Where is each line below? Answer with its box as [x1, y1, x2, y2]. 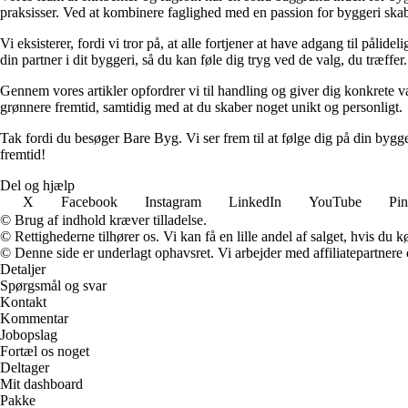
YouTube [309, 194, 362, 210]
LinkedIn [229, 194, 281, 210]
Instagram [145, 194, 201, 210]
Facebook [61, 194, 117, 210]
